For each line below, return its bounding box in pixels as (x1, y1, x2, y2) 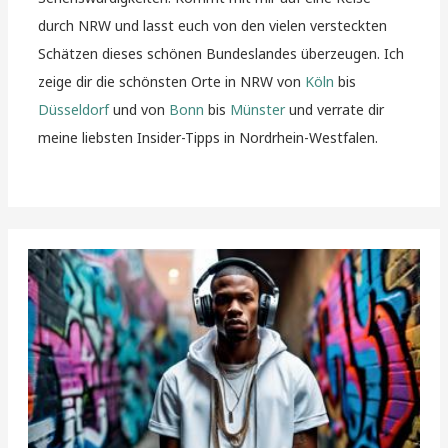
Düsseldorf (38, 100, 110, 120)
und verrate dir (285, 100, 385, 120)
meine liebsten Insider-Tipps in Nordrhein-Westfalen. (38, 128, 379, 148)
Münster (230, 100, 286, 120)
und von (109, 100, 170, 120)
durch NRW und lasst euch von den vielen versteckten (38, 16, 388, 36)
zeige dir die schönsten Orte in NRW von (38, 72, 306, 92)
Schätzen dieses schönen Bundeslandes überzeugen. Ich (38, 44, 405, 64)
